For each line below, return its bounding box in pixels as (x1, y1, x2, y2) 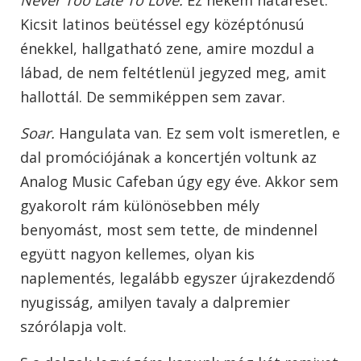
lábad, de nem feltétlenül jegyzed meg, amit (20, 63, 326, 83)
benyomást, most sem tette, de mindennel (20, 220, 317, 240)
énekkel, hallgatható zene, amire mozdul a (20, 39, 314, 59)
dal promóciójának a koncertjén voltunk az (20, 147, 317, 168)
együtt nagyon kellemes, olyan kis (20, 244, 255, 264)
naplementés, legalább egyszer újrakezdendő (20, 268, 335, 288)
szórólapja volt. (20, 317, 131, 337)
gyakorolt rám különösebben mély (20, 196, 259, 216)
